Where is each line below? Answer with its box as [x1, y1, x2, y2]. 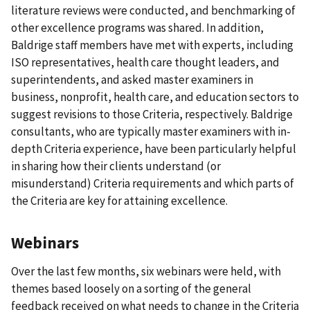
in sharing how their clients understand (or [11, 158, 221, 174]
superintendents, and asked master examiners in [11, 72, 253, 88]
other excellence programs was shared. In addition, [11, 20, 264, 36]
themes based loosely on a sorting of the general [11, 281, 251, 296]
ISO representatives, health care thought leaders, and [11, 55, 280, 71]
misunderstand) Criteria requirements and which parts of [11, 176, 294, 192]
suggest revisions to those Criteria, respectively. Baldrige [11, 107, 293, 122]
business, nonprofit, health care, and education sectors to [11, 89, 299, 105]
